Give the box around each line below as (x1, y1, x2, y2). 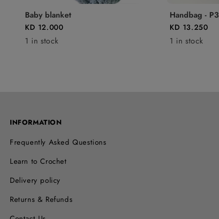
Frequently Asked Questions (10, 137, 107, 148)
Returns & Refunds (10, 194, 73, 205)
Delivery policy (10, 175, 61, 186)
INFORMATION (10, 117, 62, 127)
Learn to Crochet (10, 156, 67, 167)
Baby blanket (25, 9, 71, 21)
